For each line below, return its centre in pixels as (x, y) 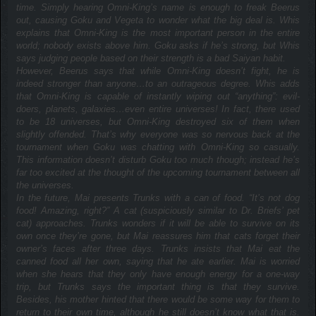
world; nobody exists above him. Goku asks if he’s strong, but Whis (158, 45)
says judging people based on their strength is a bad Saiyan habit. (151, 58)
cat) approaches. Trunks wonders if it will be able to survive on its (158, 223)
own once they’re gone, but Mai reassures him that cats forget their (158, 236)
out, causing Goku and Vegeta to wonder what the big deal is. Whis (158, 20)
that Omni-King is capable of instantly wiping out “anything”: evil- (158, 96)
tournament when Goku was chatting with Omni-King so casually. (158, 147)
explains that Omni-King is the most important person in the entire (158, 32)
